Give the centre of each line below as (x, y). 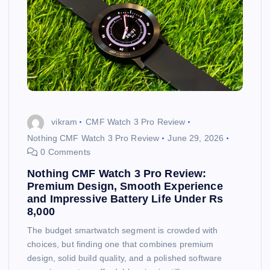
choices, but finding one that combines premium (121, 244)
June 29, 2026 (196, 138)
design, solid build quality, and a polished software (125, 258)
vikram (64, 122)
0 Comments (64, 152)
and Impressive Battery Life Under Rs (125, 199)
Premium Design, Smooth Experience (125, 186)
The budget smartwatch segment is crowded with (123, 230)
